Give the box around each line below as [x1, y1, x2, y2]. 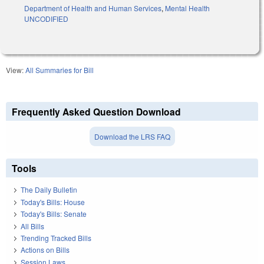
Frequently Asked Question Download [12, 105, 181, 119]
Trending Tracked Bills [21, 233, 91, 243]
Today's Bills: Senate [21, 209, 87, 219]
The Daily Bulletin [21, 184, 77, 195]
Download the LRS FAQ [94, 131, 170, 142]
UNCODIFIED [24, 14, 68, 24]
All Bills [21, 220, 44, 231]
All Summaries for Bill [25, 65, 94, 75]
